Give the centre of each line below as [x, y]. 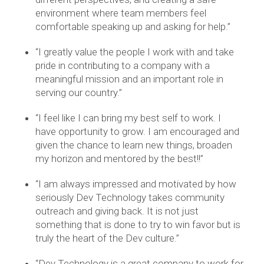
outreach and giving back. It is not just [117, 211]
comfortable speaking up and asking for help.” [133, 27]
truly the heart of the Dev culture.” [107, 238]
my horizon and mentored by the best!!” [119, 159]
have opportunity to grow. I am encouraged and [137, 132]
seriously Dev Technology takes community [130, 198]
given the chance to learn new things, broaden [134, 145]
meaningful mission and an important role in [129, 79]
